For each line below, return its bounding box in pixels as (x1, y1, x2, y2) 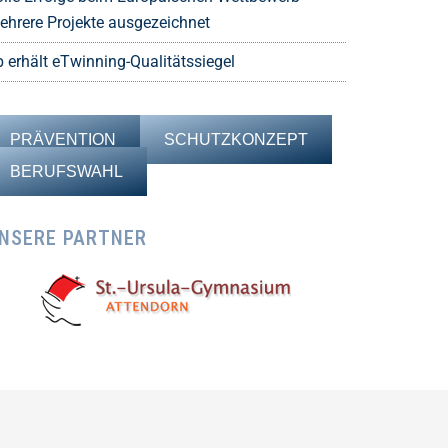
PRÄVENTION (10, 130, 116, 148)
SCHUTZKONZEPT (164, 130, 308, 148)
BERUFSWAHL (10, 162, 123, 180)
